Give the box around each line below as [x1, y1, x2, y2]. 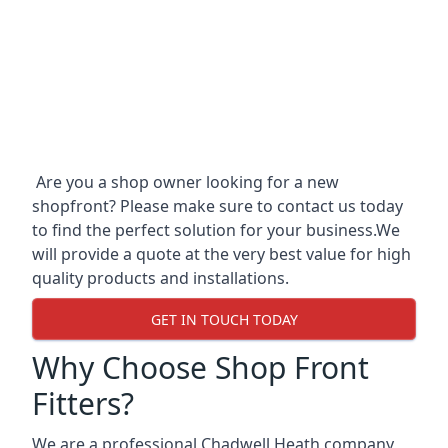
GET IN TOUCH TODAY [150, 309, 298, 329]
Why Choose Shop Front [32, 347, 369, 388]
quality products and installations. [32, 267, 289, 289]
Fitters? [32, 383, 134, 424]
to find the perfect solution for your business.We [32, 219, 400, 241]
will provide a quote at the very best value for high [32, 243, 411, 265]
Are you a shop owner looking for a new [32, 171, 339, 193]
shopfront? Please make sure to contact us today [32, 195, 403, 217]
